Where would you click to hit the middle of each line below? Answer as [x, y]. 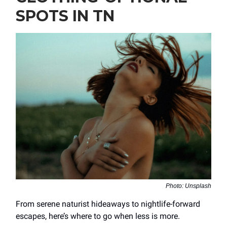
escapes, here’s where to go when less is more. [98, 216]
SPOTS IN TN [65, 16]
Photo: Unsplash [188, 186]
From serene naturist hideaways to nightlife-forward [108, 204]
